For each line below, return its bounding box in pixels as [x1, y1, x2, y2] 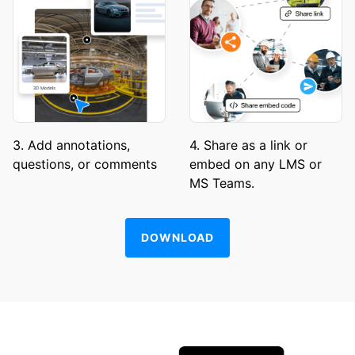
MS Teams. [189, 174, 254, 191]
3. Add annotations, [13, 136, 130, 153]
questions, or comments [13, 155, 157, 172]
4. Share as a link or [189, 136, 307, 153]
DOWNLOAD [141, 231, 214, 245]
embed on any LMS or [189, 155, 322, 172]
